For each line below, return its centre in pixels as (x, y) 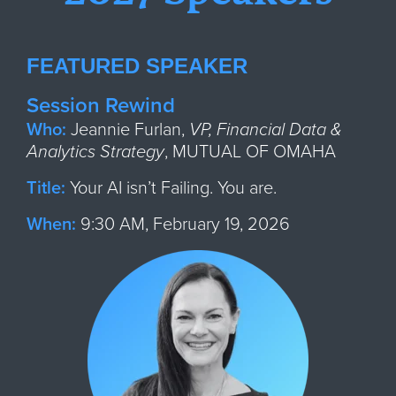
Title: (46, 188)
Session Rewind (101, 105)
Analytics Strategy (95, 152)
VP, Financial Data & (266, 129)
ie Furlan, (151, 129)
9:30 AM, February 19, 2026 (185, 224)
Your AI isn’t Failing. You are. (173, 188)
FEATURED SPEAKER (137, 65)
